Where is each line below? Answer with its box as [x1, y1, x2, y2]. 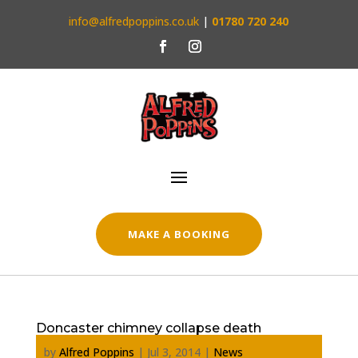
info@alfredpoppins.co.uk [69, 14, 200, 29]
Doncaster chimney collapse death [35, 320, 261, 336]
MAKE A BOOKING [127, 226, 231, 241]
